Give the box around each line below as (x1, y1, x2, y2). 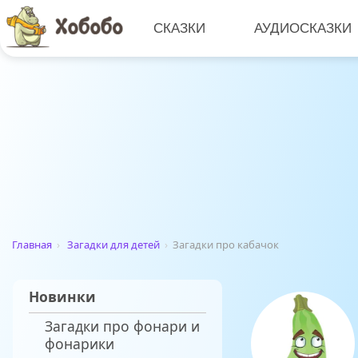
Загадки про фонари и (45, 316, 200, 336)
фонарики (45, 334, 114, 354)
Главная (12, 237, 52, 253)
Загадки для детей (67, 237, 160, 253)
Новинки (29, 287, 96, 307)
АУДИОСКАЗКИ (254, 20, 352, 36)
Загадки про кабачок (173, 237, 279, 253)
